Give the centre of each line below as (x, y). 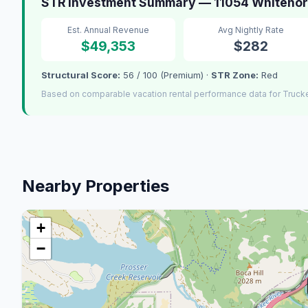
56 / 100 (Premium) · (166, 75)
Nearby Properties (96, 186)
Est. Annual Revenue (108, 30)
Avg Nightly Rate (251, 30)
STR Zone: (235, 75)
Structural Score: (81, 75)
